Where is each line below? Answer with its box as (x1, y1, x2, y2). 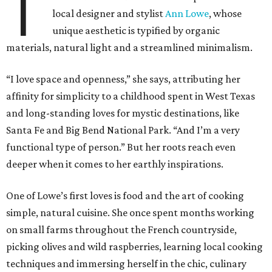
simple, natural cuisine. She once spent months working (6, 206, 254, 219)
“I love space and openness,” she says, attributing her (6, 73, 240, 86)
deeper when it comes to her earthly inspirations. (6, 158, 223, 171)
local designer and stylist (52, 7, 166, 20)
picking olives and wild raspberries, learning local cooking (6, 240, 263, 253)
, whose (209, 7, 242, 20)
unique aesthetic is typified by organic (52, 24, 220, 37)
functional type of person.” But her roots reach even (6, 141, 236, 154)
